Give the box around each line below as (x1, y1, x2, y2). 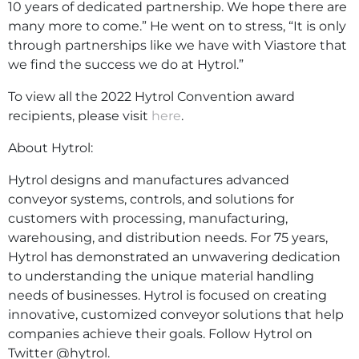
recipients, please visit (8, 107, 151, 123)
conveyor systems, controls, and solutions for (8, 191, 294, 207)
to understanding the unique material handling (8, 268, 314, 284)
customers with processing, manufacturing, (8, 210, 288, 226)
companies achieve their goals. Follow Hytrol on (8, 325, 313, 341)
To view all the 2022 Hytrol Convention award (8, 88, 295, 104)
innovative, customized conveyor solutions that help (8, 306, 344, 322)
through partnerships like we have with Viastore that (8, 37, 347, 53)
